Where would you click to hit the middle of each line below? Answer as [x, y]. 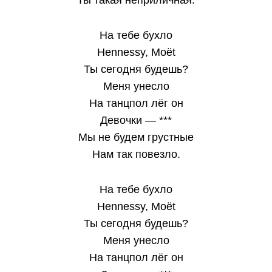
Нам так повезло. [136, 154]
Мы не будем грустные [136, 137]
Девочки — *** [136, 120]
